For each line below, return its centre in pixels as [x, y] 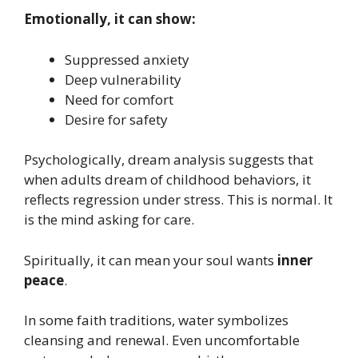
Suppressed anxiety [127, 59]
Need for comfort [119, 99]
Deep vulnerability [123, 79]
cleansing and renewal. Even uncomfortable [162, 340]
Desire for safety [116, 119]
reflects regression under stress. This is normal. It [178, 200]
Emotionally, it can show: [110, 19]
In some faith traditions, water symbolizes [156, 320]
